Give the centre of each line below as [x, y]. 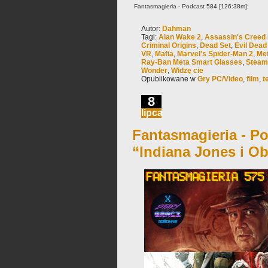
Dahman [176, 29]
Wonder [154, 71]
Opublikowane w [169, 79]
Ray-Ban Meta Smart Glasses [192, 62]
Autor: [152, 29]
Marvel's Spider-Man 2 [215, 54]
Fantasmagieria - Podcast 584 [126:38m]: [191, 6]
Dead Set [215, 45]
